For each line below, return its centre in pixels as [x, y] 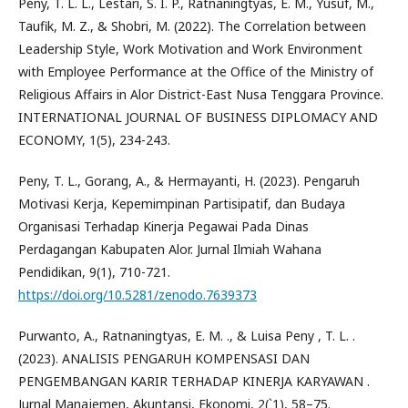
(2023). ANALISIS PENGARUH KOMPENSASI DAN [164, 358]
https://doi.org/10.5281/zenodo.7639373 [138, 294]
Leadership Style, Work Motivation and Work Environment [190, 48]
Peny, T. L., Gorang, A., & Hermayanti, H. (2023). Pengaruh [189, 180]
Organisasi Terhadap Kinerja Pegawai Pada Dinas [163, 226]
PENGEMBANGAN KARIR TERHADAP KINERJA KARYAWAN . [194, 381]
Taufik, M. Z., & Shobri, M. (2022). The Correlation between [192, 25]
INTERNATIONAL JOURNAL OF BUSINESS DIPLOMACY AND [198, 117]
